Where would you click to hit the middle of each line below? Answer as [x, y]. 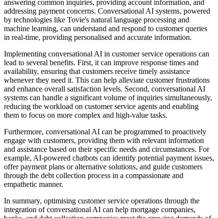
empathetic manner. [34, 184]
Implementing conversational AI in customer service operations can [107, 54]
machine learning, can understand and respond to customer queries [106, 29]
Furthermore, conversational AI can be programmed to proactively [105, 132]
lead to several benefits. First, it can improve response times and [101, 63]
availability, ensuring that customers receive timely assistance [97, 72]
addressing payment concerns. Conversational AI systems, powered [107, 11]
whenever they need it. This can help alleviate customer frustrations [107, 80]
